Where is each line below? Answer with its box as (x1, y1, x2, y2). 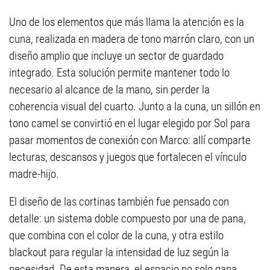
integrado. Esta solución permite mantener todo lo (9, 66, 230, 80)
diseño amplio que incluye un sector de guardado (9, 49, 224, 63)
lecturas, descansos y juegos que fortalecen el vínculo (9, 150, 246, 165)
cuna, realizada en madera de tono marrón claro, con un (9, 32, 254, 46)
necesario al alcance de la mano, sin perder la (9, 83, 210, 97)
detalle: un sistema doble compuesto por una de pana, (9, 212, 246, 226)
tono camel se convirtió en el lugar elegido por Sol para (9, 116, 250, 131)
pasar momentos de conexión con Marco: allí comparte (9, 133, 251, 148)
